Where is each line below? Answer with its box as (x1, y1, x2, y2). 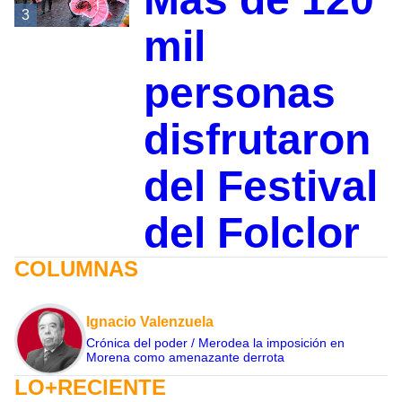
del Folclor (143, 209, 360, 258)
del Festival (143, 162, 378, 211)
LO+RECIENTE (14, 375, 166, 400)
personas (143, 69, 336, 118)
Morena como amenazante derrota (86, 350, 284, 365)
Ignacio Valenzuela (86, 314, 214, 330)
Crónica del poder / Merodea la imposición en (86, 336, 345, 351)
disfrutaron (143, 116, 371, 164)
